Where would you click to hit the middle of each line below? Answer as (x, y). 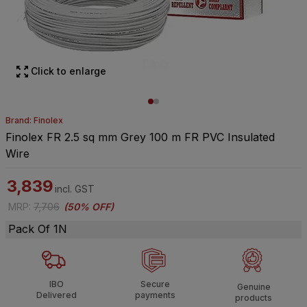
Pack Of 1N (38, 229)
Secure (155, 284)
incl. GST (75, 189)
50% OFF (89, 207)
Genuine (254, 287)
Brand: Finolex (34, 120)
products (254, 298)
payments (155, 295)
